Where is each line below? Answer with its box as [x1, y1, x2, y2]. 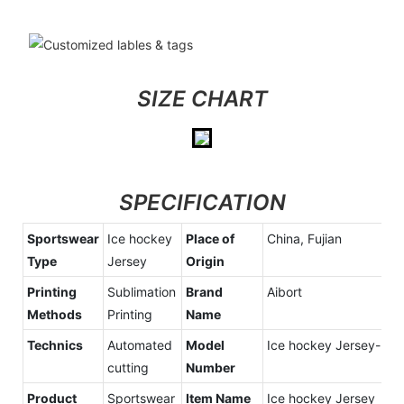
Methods [27, 307, 82, 323]
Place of [186, 231, 234, 247]
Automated [107, 337, 172, 353]
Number [186, 360, 235, 376]
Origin [186, 253, 225, 270]
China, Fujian [267, 231, 342, 247]
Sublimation [107, 284, 176, 300]
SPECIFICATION [118, 189, 286, 216]
